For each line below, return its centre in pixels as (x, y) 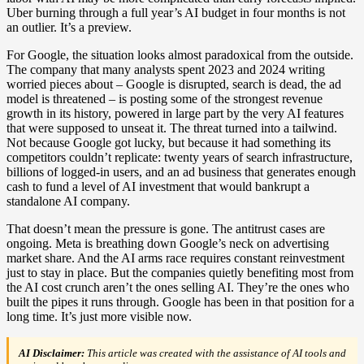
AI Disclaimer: (52, 353)
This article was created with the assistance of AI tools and (215, 353)
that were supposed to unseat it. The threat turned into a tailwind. (172, 128)
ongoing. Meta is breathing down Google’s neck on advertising (168, 244)
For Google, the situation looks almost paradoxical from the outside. (180, 55)
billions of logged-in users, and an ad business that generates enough (181, 172)
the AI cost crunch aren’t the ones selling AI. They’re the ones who (178, 288)
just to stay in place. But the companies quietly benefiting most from (180, 273)
